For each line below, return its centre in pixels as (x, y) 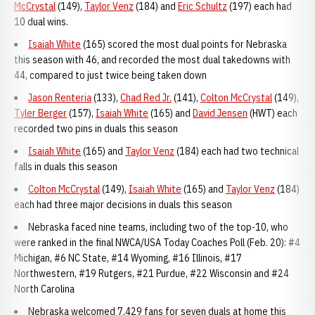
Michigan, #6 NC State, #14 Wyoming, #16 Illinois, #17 (128, 258)
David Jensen (220, 113)
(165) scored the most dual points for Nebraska (184, 44)
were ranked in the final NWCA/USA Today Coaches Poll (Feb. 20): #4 (157, 243)
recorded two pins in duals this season (96, 129)
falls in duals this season (66, 167)
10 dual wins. (41, 22)
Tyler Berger (40, 113)
